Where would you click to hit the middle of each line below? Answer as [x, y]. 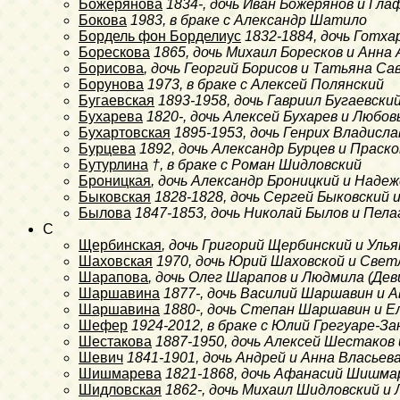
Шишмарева [120, 373]
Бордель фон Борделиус [160, 36]
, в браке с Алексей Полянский [282, 84]
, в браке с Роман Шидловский [261, 164]
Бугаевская [117, 100]
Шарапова [113, 277]
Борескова [114, 52]
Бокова [103, 20]
